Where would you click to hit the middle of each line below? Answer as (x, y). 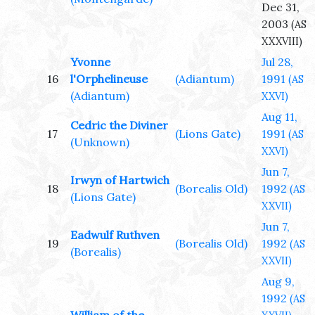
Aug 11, (279, 117)
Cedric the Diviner (119, 126)
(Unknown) (100, 142)
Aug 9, (278, 282)
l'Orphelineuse (109, 79)
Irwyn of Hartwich (120, 180)
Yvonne (90, 62)
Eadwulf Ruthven (115, 235)
